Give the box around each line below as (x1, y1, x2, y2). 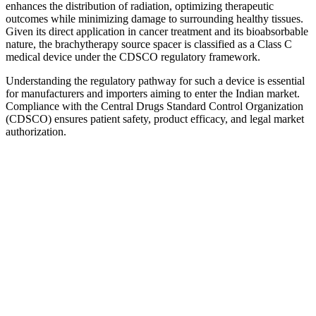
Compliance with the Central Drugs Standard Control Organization (6, 100, 303, 113)
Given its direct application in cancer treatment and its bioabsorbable (6, 25, 308, 38)
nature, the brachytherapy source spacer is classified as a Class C (6, 38, 292, 51)
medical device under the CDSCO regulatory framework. (6, 51, 260, 63)
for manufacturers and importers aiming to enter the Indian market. (6, 87, 300, 100)
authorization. (6, 126, 66, 138)
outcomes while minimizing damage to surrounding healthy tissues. (6, 13, 303, 25)
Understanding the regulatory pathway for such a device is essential (6, 75, 305, 87)
